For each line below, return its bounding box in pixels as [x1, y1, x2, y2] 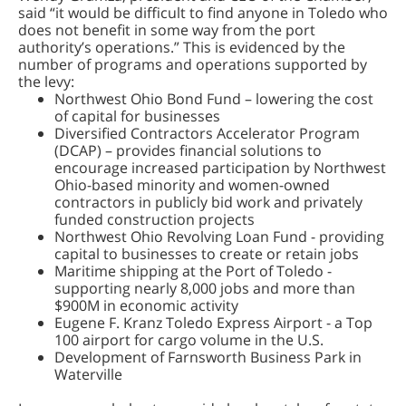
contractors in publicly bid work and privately [54, 192, 362, 212]
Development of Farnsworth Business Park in [54, 347, 362, 367]
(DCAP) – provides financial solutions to [54, 140, 322, 160]
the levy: [18, 72, 74, 92]
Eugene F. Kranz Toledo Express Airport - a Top [54, 313, 372, 333]
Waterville [54, 364, 122, 384]
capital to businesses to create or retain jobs [54, 244, 359, 264]
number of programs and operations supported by [18, 54, 367, 74]
